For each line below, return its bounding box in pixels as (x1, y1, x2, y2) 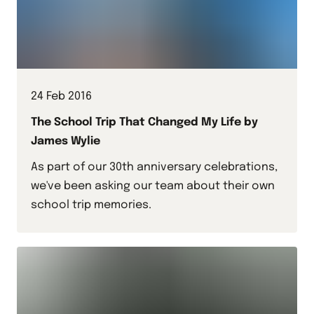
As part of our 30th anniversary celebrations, (31, 161, 278, 174)
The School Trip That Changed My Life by (31, 116, 258, 129)
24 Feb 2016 (31, 90, 92, 103)
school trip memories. (31, 199, 151, 212)
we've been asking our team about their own (31, 180, 275, 193)
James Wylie (31, 135, 100, 148)
